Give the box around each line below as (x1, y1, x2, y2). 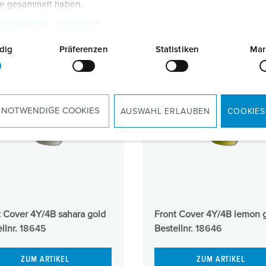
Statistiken (155, 45, 199, 54)
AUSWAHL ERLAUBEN (120, 107, 211, 116)
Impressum (55, 19, 101, 28)
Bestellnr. (154, 223, 195, 233)
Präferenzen (59, 45, 108, 54)
